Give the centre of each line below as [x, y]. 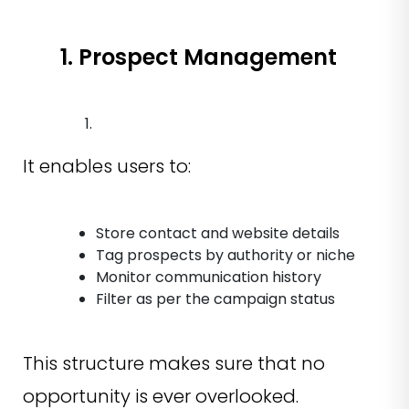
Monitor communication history [209, 277]
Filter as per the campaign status [215, 299]
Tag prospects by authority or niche [225, 255]
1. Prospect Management [199, 57]
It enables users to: [107, 166]
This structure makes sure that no [174, 363]
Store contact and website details [218, 233]
